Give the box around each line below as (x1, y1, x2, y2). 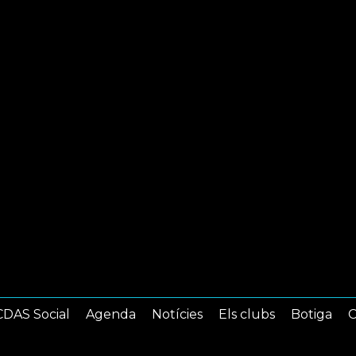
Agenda (86, 307, 136, 322)
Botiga (291, 307, 332, 322)
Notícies (152, 307, 203, 322)
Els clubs (219, 307, 275, 322)
